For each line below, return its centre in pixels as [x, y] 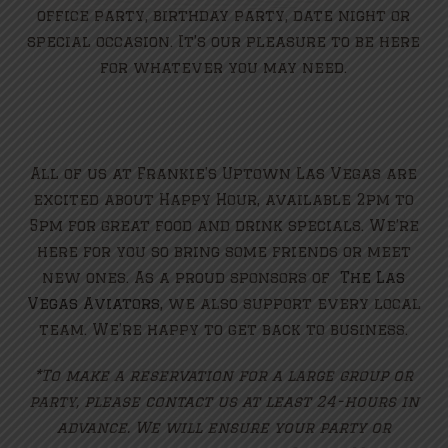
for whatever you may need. [224, 67]
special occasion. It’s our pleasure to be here [224, 41]
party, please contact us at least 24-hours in [223, 401]
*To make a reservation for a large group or [224, 375]
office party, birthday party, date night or [224, 15]
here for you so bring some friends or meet [223, 251]
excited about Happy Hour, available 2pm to [224, 199]
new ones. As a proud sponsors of [191, 277]
